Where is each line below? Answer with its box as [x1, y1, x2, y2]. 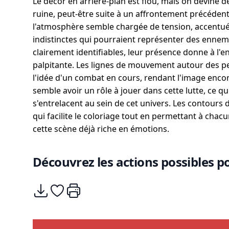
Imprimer [65, 182, 102, 194]
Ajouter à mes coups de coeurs [49, 182, 168, 194]
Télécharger [32, 182, 78, 194]
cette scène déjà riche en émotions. [33, 123, 169, 134]
